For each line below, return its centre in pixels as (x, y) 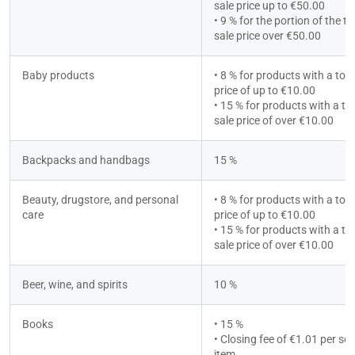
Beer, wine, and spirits (75, 285)
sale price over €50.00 (267, 36)
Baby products (58, 76)
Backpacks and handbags (86, 160)
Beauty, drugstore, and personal (100, 200)
